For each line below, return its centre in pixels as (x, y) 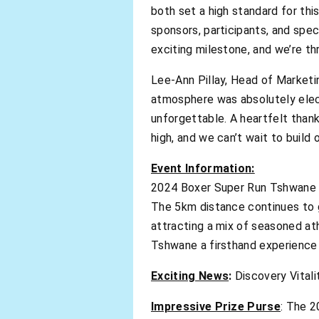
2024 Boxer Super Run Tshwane (234, 187)
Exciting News (190, 276)
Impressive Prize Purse (216, 306)
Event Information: (203, 168)
